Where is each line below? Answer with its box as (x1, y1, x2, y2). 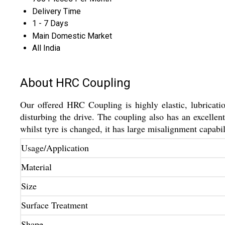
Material (21, 161, 52, 173)
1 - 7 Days (32, 19, 68, 29)
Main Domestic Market (32, 31, 112, 41)
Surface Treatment (21, 199, 88, 211)
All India (32, 43, 60, 53)
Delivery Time (32, 7, 81, 17)
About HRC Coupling (20, 76, 131, 90)
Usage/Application (21, 142, 89, 154)
